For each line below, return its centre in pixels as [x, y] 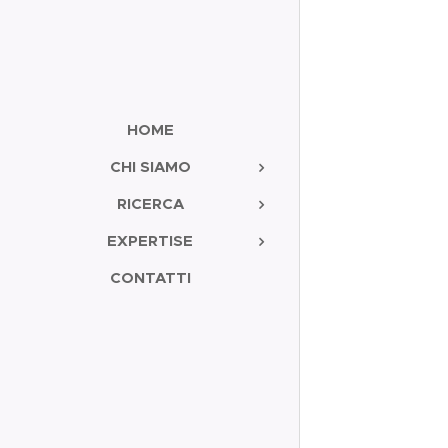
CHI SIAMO [150, 166]
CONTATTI [150, 277]
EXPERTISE [150, 240]
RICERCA [150, 203]
